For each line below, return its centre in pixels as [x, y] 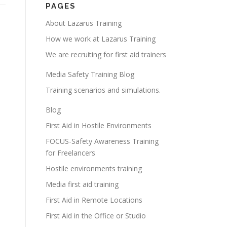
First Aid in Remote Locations [94, 200]
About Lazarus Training [84, 23]
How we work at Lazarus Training [101, 39]
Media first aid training [82, 184]
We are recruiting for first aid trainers [106, 54]
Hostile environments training [94, 168]
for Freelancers [70, 153]
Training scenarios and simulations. [103, 90]
